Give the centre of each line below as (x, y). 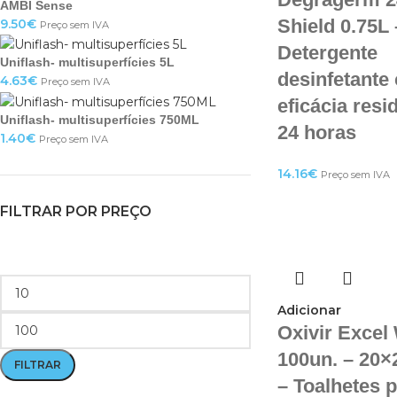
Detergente (327, 53)
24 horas (316, 132)
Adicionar (309, 310)
